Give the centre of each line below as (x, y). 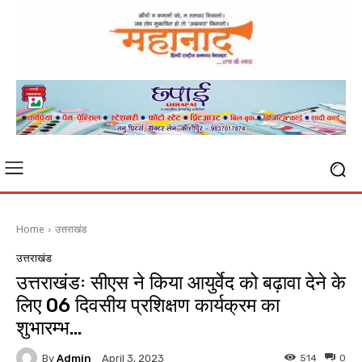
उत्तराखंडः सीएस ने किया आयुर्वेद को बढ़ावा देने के (181, 283)
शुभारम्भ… (49, 328)
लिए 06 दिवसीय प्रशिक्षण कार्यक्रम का (148, 306)
